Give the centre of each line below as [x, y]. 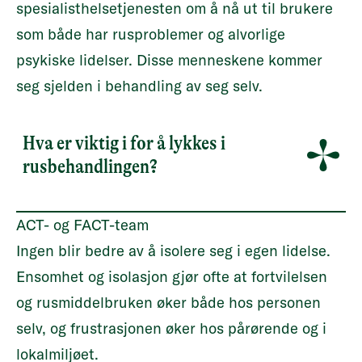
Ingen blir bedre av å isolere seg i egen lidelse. [173, 251]
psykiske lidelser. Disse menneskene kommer [169, 60]
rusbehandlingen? [90, 166]
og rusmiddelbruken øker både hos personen [168, 303]
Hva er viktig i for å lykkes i [124, 143]
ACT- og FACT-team [82, 225]
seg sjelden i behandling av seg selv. [139, 86]
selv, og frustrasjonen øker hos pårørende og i [171, 328]
